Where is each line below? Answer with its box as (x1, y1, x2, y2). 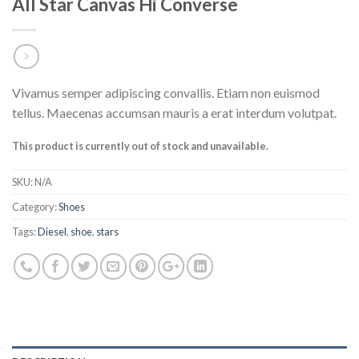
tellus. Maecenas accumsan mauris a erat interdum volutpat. (12, 104, 337, 120)
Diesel (38, 224, 67, 238)
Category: (12, 200, 58, 213)
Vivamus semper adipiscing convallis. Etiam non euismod (12, 84, 320, 100)
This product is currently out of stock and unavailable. (12, 139, 268, 152)
